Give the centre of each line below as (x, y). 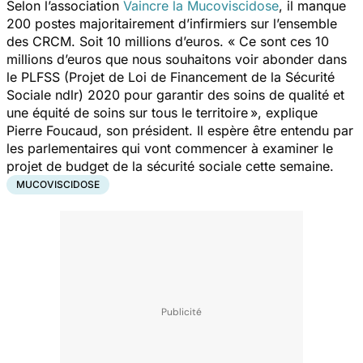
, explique (288, 112)
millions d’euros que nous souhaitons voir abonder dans (177, 59)
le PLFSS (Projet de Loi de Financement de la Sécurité (171, 77)
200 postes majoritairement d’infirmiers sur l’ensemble (172, 23)
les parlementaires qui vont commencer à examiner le (170, 148)
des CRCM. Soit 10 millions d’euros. (117, 41)
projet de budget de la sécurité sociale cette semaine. (174, 166)
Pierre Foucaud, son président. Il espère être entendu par (180, 130)
